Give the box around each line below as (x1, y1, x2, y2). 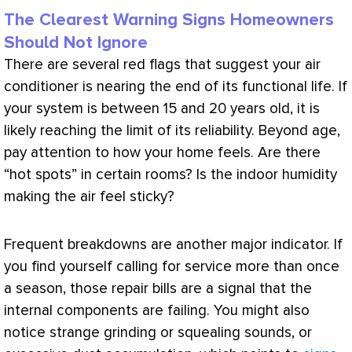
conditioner (4, 77, 79, 96)
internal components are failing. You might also (4, 302, 310, 321)
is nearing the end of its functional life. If (79, 77, 347, 96)
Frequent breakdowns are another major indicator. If (4, 236, 343, 255)
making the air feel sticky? (4, 187, 174, 206)
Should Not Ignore (4, 31, 148, 53)
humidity (282, 165, 337, 184)
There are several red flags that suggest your (4, 55, 305, 74)
